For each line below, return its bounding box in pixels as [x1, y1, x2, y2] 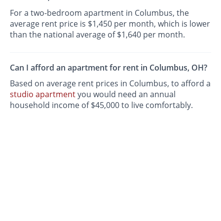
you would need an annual [75, 88, 176, 100]
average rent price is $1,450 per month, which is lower [10, 18, 211, 30]
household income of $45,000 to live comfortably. [10, 99, 193, 110]
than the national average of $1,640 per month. [10, 29, 185, 40]
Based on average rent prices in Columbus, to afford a [10, 77, 211, 89]
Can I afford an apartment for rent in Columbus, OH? [10, 62, 208, 73]
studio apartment [10, 88, 76, 100]
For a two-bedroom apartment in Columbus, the [10, 7, 189, 19]
